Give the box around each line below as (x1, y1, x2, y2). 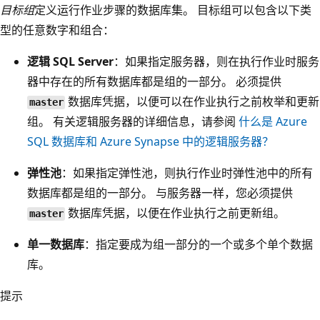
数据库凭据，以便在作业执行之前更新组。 (65, 205, 286, 221)
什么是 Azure (239, 114, 307, 130)
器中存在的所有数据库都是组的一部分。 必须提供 (27, 74, 281, 90)
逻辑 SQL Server (27, 54, 114, 70)
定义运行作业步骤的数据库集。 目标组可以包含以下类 (34, 2, 311, 19)
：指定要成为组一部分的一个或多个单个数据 (84, 236, 313, 253)
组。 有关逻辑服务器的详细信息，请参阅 (27, 114, 239, 130)
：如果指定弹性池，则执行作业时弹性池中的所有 (61, 165, 313, 181)
